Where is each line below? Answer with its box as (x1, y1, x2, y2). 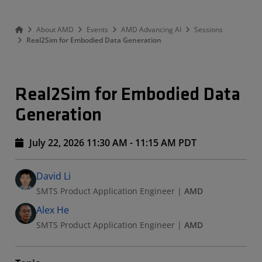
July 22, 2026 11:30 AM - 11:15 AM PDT (27, 136, 196, 149)
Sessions (194, 25, 223, 35)
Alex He (36, 204, 70, 216)
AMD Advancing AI (121, 25, 181, 35)
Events (87, 25, 108, 35)
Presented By (15, 169, 85, 184)
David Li (36, 170, 71, 182)
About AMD (36, 25, 74, 35)
